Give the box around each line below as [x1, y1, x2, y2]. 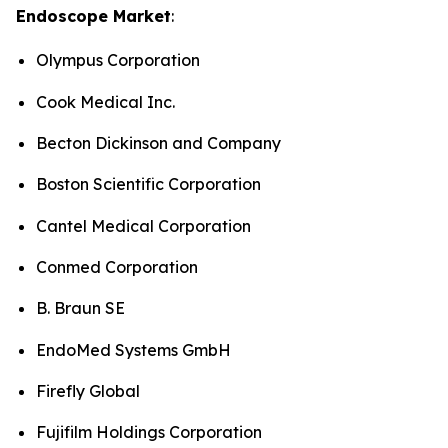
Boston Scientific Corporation [36, 174, 261, 195]
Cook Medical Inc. [36, 91, 175, 112]
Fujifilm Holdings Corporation [36, 422, 262, 443]
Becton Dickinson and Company [36, 132, 281, 153]
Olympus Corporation [36, 50, 200, 71]
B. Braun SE [36, 298, 125, 319]
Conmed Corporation [36, 256, 198, 277]
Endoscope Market [16, 6, 171, 27]
